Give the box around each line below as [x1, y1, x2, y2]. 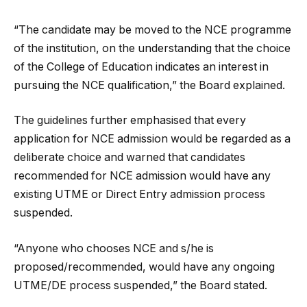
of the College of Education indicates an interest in [14, 60, 269, 73]
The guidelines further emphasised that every [14, 114, 246, 127]
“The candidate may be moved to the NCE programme [14, 23, 291, 36]
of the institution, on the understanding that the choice [14, 41, 291, 55]
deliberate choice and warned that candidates [14, 151, 245, 164]
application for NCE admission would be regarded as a [14, 132, 291, 146]
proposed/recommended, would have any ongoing [14, 260, 275, 273]
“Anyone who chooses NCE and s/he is [14, 241, 214, 255]
